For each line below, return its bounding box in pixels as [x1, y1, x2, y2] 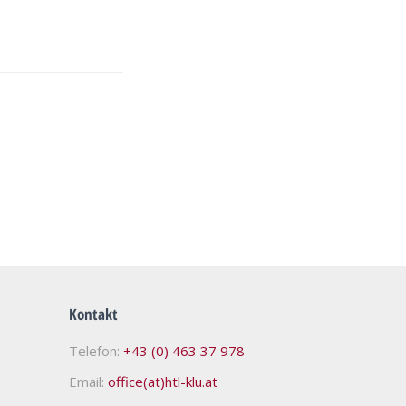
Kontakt [69, 303, 118, 324]
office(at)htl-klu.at [108, 372, 217, 391]
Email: [69, 372, 108, 391]
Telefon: [69, 341, 123, 360]
